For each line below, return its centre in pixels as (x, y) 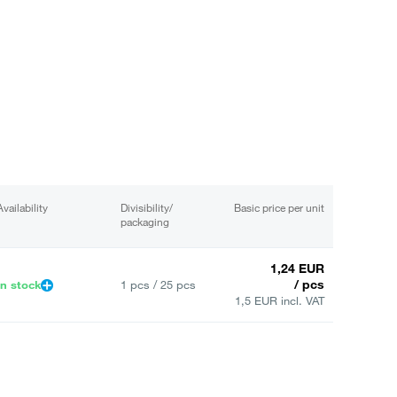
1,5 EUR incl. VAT (280, 300)
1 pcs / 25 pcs (158, 284)
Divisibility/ (147, 207)
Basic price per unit (279, 207)
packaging (145, 221)
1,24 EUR (297, 268)
